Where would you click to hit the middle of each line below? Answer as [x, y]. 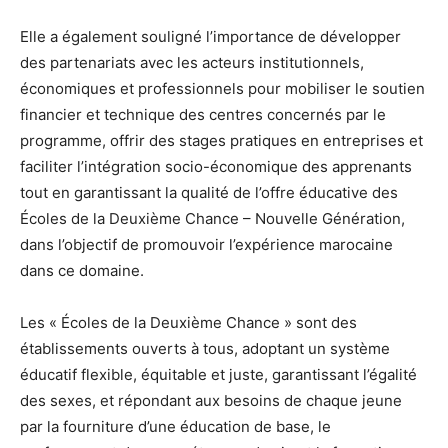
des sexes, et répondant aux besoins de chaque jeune [211, 400]
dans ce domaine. [82, 270]
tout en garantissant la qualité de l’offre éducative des [209, 192]
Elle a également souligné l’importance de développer [210, 36]
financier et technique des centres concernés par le [203, 114]
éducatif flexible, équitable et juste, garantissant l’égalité [218, 374]
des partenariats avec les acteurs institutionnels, [192, 62]
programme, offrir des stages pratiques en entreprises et [221, 140]
